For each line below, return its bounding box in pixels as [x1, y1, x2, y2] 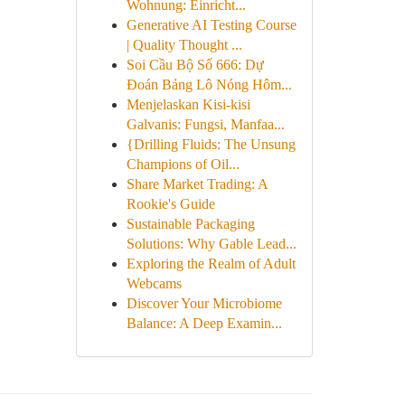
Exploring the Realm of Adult [126, 256, 296, 271]
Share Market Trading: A [126, 176, 268, 192]
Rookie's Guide [126, 196, 215, 212]
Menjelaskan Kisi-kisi [126, 97, 250, 112]
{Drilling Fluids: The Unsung [126, 137, 296, 152]
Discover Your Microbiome [126, 296, 282, 311]
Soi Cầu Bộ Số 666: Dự [126, 57, 264, 72]
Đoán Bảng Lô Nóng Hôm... [126, 77, 292, 92]
